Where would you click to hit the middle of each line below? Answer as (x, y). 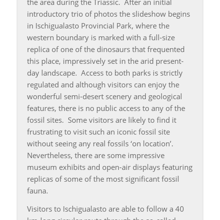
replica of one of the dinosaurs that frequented (106, 49)
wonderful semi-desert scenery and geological (104, 96)
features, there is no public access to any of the (106, 108)
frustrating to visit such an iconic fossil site (98, 132)
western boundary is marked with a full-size (101, 38)
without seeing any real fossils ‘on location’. (101, 144)
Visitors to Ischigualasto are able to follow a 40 (105, 209)
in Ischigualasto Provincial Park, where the (98, 26)
